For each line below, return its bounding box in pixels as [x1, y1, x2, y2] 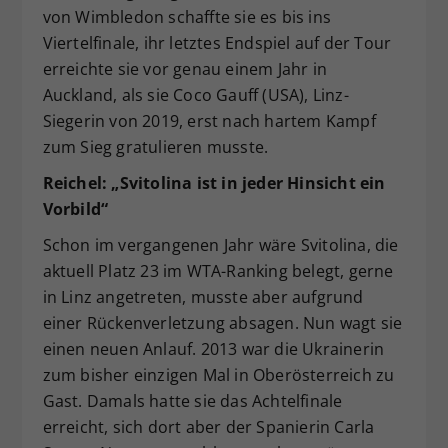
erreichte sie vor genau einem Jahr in [42, 58, 327, 81]
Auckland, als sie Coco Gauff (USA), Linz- [42, 84, 349, 107]
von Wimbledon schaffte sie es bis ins [42, 6, 331, 29]
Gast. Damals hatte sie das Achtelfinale [42, 390, 343, 413]
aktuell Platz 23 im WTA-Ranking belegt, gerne [42, 260, 394, 283]
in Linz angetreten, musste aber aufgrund [42, 286, 364, 309]
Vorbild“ [42, 198, 109, 221]
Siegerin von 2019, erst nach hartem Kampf [42, 110, 376, 133]
